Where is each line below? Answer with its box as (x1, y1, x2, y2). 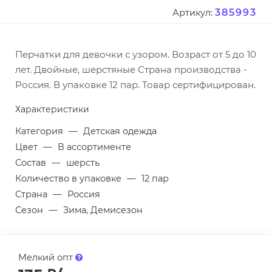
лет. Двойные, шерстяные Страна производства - (15, 64, 247, 76)
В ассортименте (58, 141, 131, 153)
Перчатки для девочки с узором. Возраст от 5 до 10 (15, 49, 256, 61)
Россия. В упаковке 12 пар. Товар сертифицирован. (15, 79, 256, 91)
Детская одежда (83, 126, 157, 137)
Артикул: (172, 7, 212, 19)
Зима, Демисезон (63, 205, 143, 216)
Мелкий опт (18, 252, 75, 263)
